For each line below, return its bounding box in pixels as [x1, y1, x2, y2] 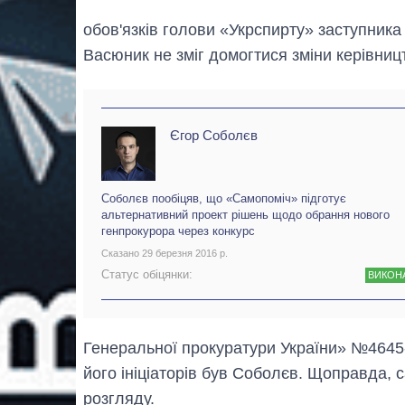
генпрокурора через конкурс [101, 224, 255, 239]
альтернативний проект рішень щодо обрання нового [101, 208, 390, 222]
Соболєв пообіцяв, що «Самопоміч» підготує [101, 192, 346, 206]
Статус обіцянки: [101, 267, 193, 281]
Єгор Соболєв [170, 127, 258, 144]
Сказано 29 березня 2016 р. [101, 248, 228, 259]
